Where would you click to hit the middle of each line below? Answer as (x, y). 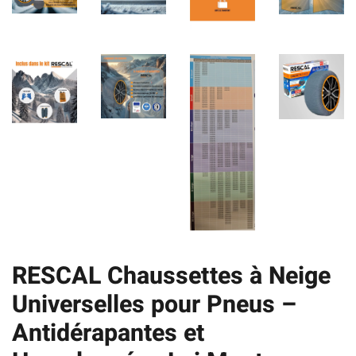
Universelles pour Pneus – (154, 305)
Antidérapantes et (108, 334)
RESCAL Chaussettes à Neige (171, 277)
